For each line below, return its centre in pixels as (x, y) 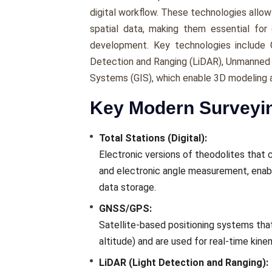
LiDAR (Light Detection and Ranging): (184, 263)
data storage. (127, 188)
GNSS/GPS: (125, 209)
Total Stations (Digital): (153, 138)
